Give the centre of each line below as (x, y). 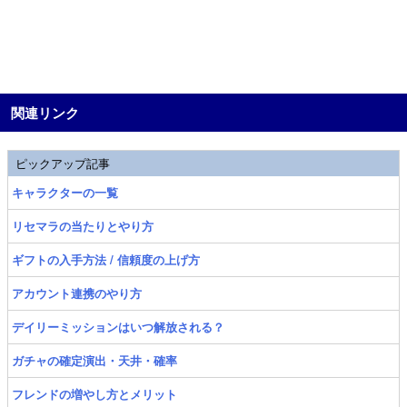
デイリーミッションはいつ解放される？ (118, 326)
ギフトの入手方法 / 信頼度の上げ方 (106, 259)
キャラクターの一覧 (65, 192)
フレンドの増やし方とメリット (94, 393)
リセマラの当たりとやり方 (83, 225)
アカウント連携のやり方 (77, 293)
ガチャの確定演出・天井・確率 (94, 360)
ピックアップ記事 (63, 163)
